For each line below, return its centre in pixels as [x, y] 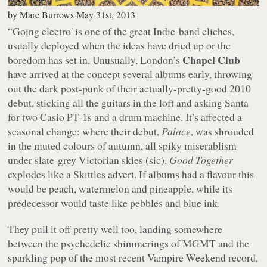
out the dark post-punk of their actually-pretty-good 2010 [130, 88]
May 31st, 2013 [106, 14]
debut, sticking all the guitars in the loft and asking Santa [128, 102]
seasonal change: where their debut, [85, 131]
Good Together [201, 159]
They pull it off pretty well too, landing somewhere [115, 229]
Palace [176, 131]
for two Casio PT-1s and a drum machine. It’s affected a [125, 117]
